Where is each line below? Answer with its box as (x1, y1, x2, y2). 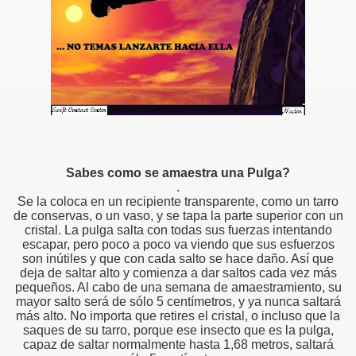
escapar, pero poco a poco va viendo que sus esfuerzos (21, 238, 335, 252)
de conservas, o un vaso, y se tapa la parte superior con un (13, 209, 343, 223)
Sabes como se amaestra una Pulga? (66, 166, 290, 180)
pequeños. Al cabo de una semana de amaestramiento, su (14, 281, 342, 295)
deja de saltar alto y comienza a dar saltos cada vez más (19, 266, 337, 281)
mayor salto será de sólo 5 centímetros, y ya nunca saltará (15, 295, 341, 309)
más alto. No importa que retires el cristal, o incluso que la (16, 309, 340, 323)
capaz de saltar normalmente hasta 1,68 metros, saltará (22, 338, 334, 352)
